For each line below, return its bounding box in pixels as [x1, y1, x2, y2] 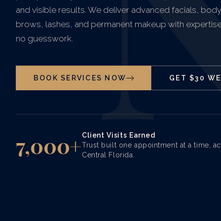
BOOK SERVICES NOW [34, 74, 127, 82]
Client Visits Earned [82, 131, 155, 140]
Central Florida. [82, 151, 135, 159]
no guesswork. [16, 34, 73, 44]
